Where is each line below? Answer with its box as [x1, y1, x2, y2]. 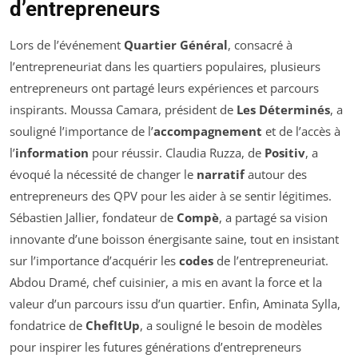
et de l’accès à [262, 122, 340, 139]
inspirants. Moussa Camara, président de [10, 101, 237, 117]
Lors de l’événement [10, 36, 124, 53]
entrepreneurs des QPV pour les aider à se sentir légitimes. [10, 187, 332, 204]
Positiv [265, 144, 305, 161]
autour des [245, 165, 307, 182]
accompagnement [153, 122, 262, 139]
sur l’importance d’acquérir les [10, 252, 179, 268]
